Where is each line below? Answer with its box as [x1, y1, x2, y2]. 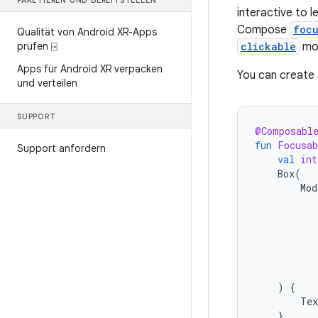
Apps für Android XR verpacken [17, 62, 163, 75]
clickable [241, 40, 296, 53]
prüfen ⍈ [17, 40, 57, 53]
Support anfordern [17, 142, 106, 155]
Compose [237, 23, 290, 37]
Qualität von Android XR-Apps [17, 26, 157, 38]
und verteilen [17, 77, 77, 89]
